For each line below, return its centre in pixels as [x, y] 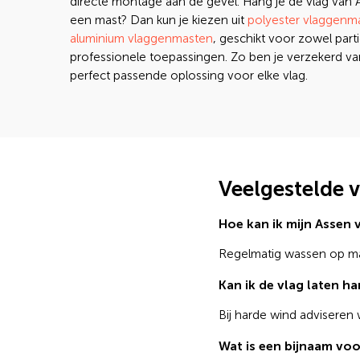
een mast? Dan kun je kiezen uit [159, 20]
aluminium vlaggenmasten [141, 39]
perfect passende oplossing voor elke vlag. [189, 76]
